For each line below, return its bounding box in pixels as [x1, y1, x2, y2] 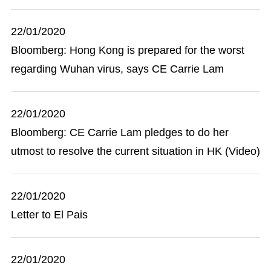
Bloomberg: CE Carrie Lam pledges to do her [11, 126, 229, 139]
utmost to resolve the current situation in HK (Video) [11, 145, 260, 157]
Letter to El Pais [11, 209, 88, 221]
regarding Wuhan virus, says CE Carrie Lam [11, 63, 224, 75]
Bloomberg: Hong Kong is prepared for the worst [11, 44, 244, 56]
